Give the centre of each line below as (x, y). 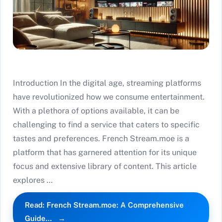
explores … (33, 180)
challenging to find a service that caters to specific (106, 125)
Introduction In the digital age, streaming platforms (107, 83)
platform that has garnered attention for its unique (105, 153)
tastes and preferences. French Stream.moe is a (101, 139)
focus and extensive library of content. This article (105, 166)
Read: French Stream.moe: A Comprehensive (104, 205)
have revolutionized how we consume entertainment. (109, 97)
